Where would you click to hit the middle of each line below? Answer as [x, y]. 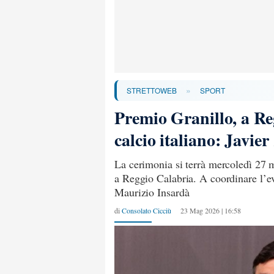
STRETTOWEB [152, 90]
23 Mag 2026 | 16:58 [211, 210]
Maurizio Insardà [152, 192]
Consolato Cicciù [146, 210]
